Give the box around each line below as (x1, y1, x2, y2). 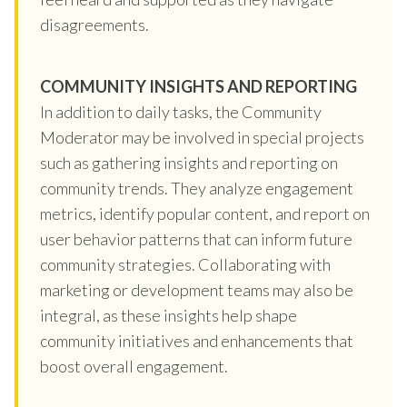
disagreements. (40, 14, 149, 35)
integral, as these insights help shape (40, 304, 297, 325)
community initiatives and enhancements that (40, 330, 353, 351)
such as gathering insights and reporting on (40, 152, 338, 173)
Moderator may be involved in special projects (40, 126, 364, 147)
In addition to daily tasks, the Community (40, 101, 322, 122)
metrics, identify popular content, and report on (40, 203, 370, 223)
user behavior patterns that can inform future (40, 228, 352, 249)
